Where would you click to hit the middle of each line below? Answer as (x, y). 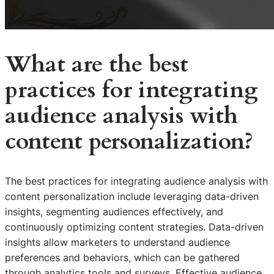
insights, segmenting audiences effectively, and (114, 212)
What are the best (97, 65)
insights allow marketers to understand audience (117, 243)
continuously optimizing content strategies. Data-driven (134, 227)
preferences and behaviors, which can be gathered (122, 258)
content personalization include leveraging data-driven (132, 197)
